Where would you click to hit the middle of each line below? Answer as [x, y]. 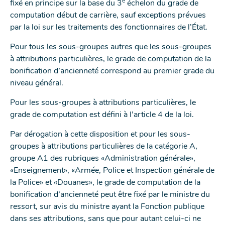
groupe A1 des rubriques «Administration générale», [103, 158]
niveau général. [37, 83]
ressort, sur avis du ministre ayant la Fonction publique [107, 207]
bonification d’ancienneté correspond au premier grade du [112, 71]
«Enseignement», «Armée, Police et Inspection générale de [112, 171]
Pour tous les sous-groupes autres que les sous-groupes [111, 47]
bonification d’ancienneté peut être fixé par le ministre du [110, 195]
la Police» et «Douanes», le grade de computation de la [105, 183]
